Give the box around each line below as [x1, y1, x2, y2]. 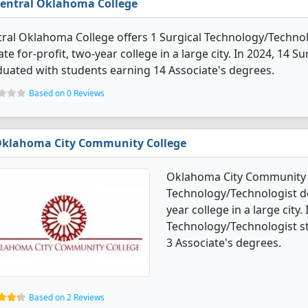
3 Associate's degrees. [166, 235, 281, 250]
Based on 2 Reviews [29, 291, 104, 303]
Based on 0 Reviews [29, 87, 104, 99]
